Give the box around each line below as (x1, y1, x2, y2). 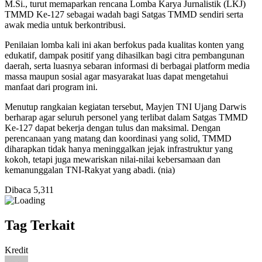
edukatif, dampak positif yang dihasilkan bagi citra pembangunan (5, 50, 244, 60)
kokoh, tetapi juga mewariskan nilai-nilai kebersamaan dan (5, 154, 220, 164)
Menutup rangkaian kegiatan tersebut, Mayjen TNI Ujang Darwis (5, 101, 246, 112)
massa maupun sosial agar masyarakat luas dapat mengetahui (5, 71, 228, 81)
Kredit (5, 244, 28, 255)
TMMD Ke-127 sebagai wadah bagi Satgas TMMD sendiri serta (5, 9, 243, 19)
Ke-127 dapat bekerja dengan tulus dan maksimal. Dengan (5, 122, 220, 133)
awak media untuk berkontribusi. (5, 19, 126, 30)
